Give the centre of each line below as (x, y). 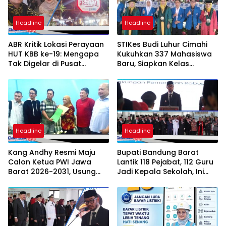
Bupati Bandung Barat (158, 152)
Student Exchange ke (155, 82)
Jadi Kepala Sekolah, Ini (160, 171)
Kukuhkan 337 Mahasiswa (164, 54)
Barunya (132, 190)
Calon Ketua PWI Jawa (50, 162)
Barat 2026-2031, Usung (52, 171)
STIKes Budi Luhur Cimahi (162, 44)
